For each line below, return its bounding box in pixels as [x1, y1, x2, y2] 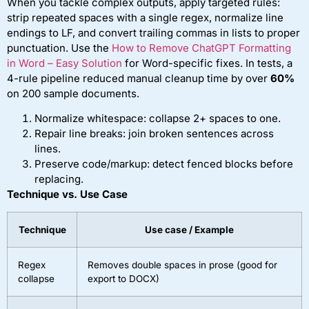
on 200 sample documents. [7, 86, 139, 100]
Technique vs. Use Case [7, 188, 128, 201]
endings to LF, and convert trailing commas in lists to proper [7, 26, 300, 39]
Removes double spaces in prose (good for [88, 259, 277, 271]
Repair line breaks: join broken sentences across [34, 127, 274, 141]
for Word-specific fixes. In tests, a [122, 56, 292, 70]
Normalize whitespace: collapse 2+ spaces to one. [34, 112, 281, 126]
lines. [34, 142, 61, 156]
